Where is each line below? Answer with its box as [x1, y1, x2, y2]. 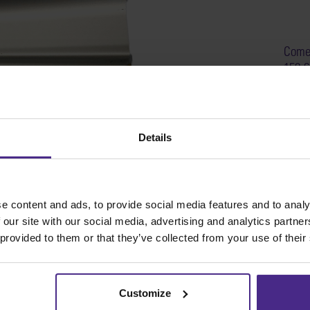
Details [138, 131, 172, 144]
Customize [119, 286, 172, 299]
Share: [89, 289, 125, 305]
